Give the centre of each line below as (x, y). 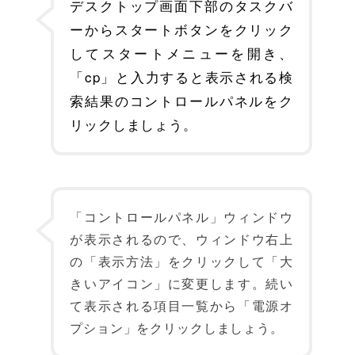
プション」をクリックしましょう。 (177, 328)
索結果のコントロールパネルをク (181, 100)
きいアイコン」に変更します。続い (181, 283)
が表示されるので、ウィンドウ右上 (181, 239)
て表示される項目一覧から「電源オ (181, 305)
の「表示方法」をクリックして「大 (181, 261)
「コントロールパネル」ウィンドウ (181, 217)
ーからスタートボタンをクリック (181, 29)
